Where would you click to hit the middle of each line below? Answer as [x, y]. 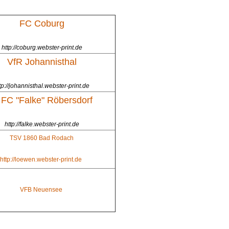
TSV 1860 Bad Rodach [42, 138]
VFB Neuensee [42, 190]
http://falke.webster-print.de [42, 124]
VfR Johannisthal [42, 62]
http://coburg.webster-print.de [42, 48]
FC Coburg [42, 24]
